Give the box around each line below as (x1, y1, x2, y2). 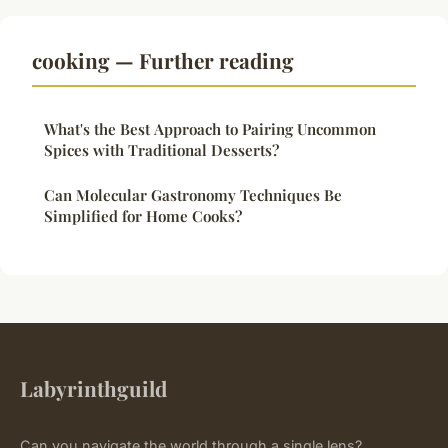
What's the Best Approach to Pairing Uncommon (44, 118, 376, 139)
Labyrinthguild (20, 373, 167, 402)
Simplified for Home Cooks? (44, 205, 242, 226)
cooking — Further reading (32, 45, 294, 74)
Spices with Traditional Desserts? (44, 139, 279, 160)
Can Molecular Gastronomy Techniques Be (44, 184, 342, 205)
